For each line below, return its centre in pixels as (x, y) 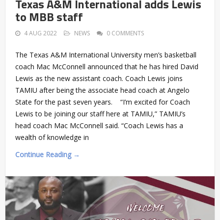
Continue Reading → (48, 154)
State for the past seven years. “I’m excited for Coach (103, 102)
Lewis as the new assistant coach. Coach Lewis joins (99, 78)
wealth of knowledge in (52, 137)
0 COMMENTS (125, 33)
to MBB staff (49, 16)
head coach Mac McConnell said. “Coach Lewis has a (99, 125)
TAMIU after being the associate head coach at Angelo (102, 90)
